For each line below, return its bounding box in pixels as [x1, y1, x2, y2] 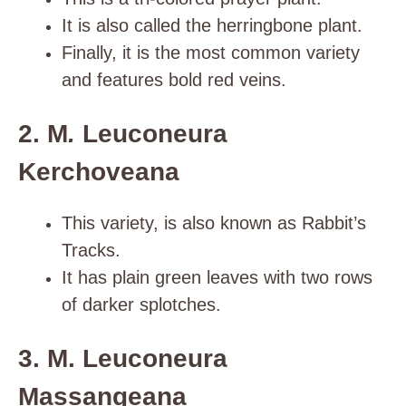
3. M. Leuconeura [18, 344, 227, 372]
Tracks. [62, 240, 121, 260]
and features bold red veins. [62, 70, 286, 90]
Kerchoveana [18, 158, 179, 186]
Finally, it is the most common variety [62, 43, 360, 63]
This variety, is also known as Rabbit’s [62, 213, 366, 233]
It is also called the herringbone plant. [62, 15, 362, 35]
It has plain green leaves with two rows [62, 267, 372, 287]
